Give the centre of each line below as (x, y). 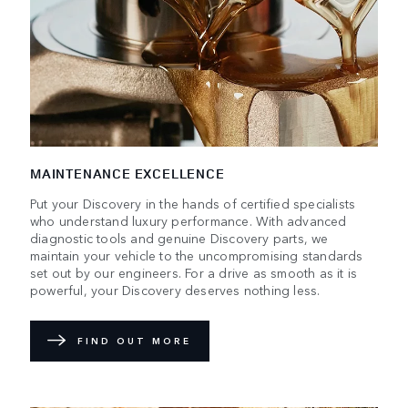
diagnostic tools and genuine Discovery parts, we (179, 237)
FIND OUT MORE (134, 341)
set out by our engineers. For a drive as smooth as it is (194, 272)
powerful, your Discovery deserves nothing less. (175, 289)
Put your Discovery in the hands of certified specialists (193, 203)
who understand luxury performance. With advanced (189, 220)
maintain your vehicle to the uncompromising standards (197, 255)
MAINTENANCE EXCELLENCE (127, 173)
